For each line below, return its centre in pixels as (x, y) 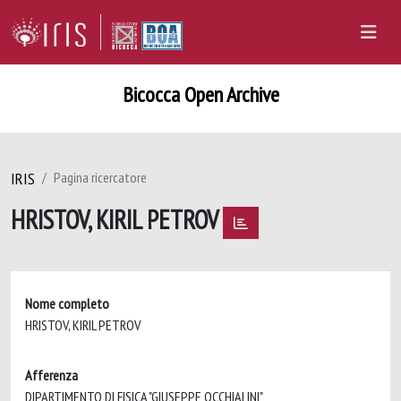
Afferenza (51, 375)
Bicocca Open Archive (200, 94)
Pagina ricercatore (100, 177)
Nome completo (67, 303)
